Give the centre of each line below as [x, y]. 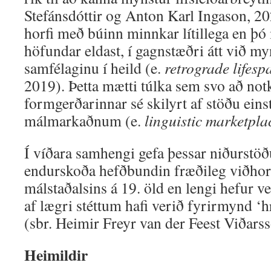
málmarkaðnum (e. [84, 120]
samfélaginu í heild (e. [94, 68]
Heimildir [56, 255]
